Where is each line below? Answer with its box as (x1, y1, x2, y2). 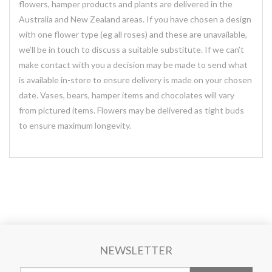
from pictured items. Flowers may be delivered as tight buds (19, 105, 244, 115)
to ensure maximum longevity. (19, 120, 131, 131)
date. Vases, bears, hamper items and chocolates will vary (19, 90, 234, 100)
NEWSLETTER (100, 243, 172, 257)
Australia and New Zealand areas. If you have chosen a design (19, 14, 251, 24)
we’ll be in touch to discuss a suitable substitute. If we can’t (19, 44, 244, 55)
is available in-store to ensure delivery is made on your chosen (19, 75, 252, 85)
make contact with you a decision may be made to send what (19, 59, 248, 70)
